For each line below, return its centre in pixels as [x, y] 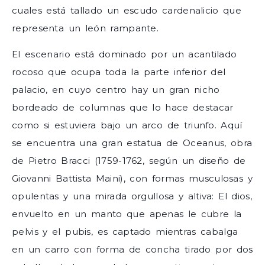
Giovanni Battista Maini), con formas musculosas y [132, 179]
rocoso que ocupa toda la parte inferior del [119, 72]
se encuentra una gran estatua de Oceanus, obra [132, 143]
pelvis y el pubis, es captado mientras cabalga [125, 232]
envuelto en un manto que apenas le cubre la [127, 214]
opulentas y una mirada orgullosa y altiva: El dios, [132, 196]
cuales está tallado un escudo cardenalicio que [127, 11]
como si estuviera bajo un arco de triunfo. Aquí [127, 125]
